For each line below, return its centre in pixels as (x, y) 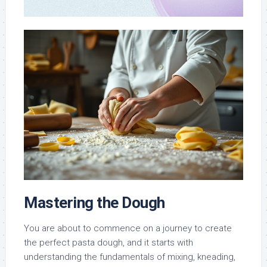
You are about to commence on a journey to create (128, 229)
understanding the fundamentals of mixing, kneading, (130, 257)
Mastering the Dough (94, 203)
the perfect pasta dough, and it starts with (108, 243)
